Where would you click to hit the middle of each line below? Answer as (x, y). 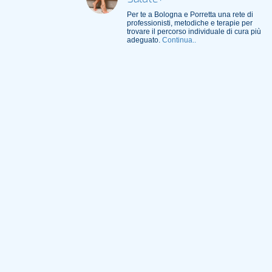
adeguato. (144, 40)
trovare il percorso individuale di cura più (194, 32)
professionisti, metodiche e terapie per (189, 23)
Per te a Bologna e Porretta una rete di (190, 15)
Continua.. (179, 40)
